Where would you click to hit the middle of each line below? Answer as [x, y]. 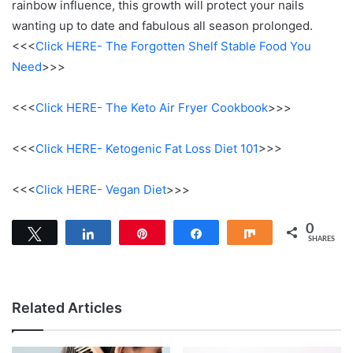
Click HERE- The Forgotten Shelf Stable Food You [173, 46]
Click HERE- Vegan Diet [101, 189]
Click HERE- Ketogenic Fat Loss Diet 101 [147, 148]
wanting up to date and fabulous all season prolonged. [162, 25]
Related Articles [67, 307]
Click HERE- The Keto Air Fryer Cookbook [152, 107]
